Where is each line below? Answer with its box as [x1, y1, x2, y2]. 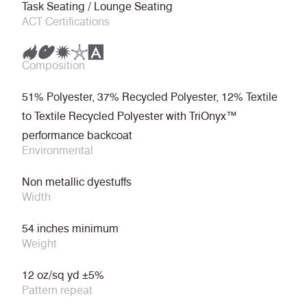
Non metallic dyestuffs [22, 175, 132, 189]
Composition [22, 59, 85, 73]
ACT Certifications [22, 15, 110, 29]
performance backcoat [22, 129, 132, 143]
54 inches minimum [22, 222, 119, 236]
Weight [22, 237, 57, 251]
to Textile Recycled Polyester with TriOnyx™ [22, 110, 237, 123]
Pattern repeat [22, 284, 93, 297]
